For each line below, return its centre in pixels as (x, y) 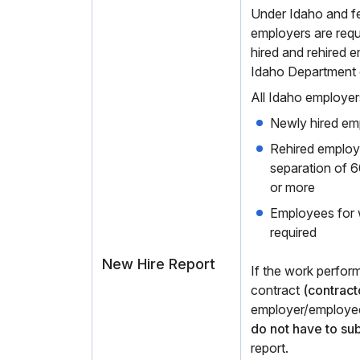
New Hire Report (159, 264)
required (293, 232)
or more (292, 187)
